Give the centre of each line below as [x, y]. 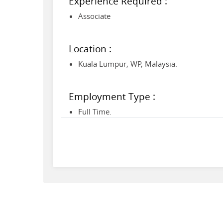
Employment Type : [112, 96]
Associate [95, 16]
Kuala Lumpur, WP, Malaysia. [128, 63]
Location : [90, 48]
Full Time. [95, 111]
